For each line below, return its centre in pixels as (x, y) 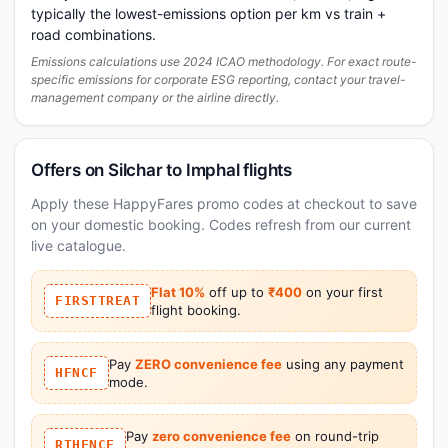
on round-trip (334, 435)
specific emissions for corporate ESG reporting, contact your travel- (218, 79)
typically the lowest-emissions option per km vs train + (208, 13)
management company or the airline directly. (155, 97)
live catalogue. (78, 245)
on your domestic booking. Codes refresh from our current (221, 224)
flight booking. (196, 309)
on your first (342, 291)
